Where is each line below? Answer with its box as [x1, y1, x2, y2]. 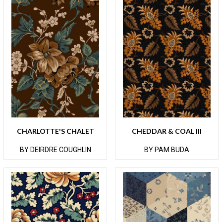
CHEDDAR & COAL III [132, 126, 202, 135]
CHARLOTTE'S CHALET [16, 126, 94, 135]
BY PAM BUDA [144, 145, 189, 154]
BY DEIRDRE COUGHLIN [19, 145, 91, 154]
